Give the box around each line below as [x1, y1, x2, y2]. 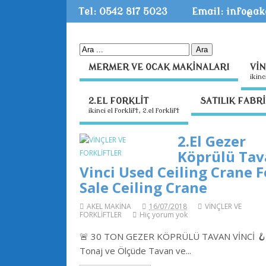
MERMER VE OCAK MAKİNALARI [88, 62, 230, 72]
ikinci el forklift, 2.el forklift [88, 107, 180, 115]
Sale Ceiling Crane [80, 177, 208, 197]
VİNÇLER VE [205, 201, 242, 211]
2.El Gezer [178, 131, 246, 151]
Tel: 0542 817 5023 [78, 7, 168, 18]
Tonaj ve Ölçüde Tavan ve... [80, 245, 192, 257]
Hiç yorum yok [140, 209, 188, 220]
